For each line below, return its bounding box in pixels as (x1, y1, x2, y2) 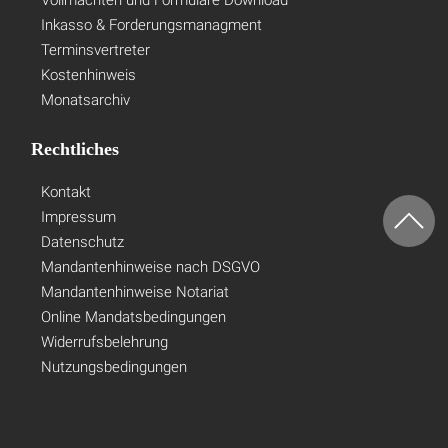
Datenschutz (41, 219, 125, 237)
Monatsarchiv (41, 77, 131, 95)
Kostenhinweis (41, 52, 137, 70)
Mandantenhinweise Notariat (41, 269, 230, 287)
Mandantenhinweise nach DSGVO (41, 244, 261, 262)
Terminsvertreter (41, 27, 151, 45)
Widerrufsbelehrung (41, 319, 169, 337)
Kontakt (41, 169, 92, 187)
